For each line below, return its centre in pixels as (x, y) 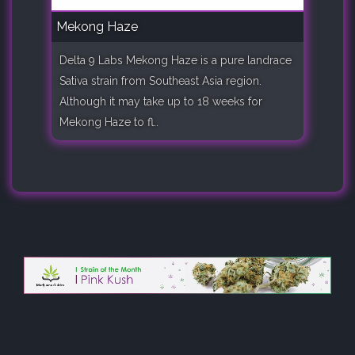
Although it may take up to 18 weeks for (161, 101)
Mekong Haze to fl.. (109, 122)
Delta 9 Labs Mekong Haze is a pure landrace (176, 60)
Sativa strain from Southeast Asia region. (160, 80)
